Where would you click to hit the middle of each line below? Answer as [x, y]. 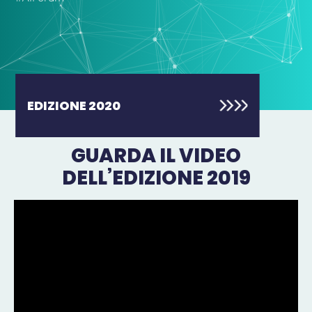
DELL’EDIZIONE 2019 [156, 178]
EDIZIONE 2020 [74, 106]
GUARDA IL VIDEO [156, 156]
